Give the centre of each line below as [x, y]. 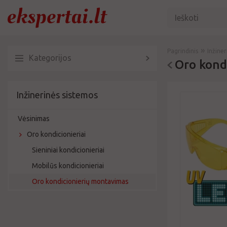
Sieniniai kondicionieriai [68, 150]
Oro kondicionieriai [56, 134]
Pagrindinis [183, 51]
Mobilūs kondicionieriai [68, 166]
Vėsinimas [34, 119]
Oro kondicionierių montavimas [80, 181]
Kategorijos [50, 58]
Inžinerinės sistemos [57, 95]
